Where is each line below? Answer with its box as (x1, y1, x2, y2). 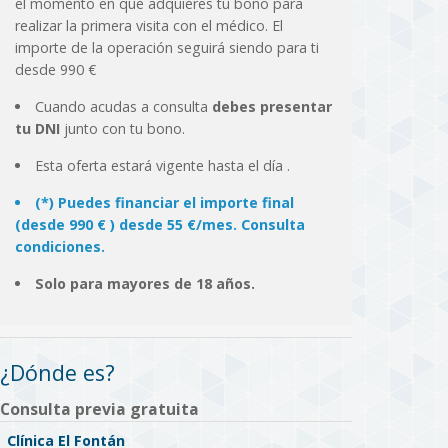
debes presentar (211, 97, 332, 117)
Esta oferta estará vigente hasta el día (34, 156, 287, 176)
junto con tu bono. (59, 119, 185, 139)
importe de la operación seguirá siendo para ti (14, 38, 319, 58)
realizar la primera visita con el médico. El (14, 16, 283, 36)
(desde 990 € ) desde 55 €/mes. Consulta (14, 215, 305, 235)
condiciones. (14, 237, 105, 257)
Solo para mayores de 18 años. (34, 274, 255, 294)
